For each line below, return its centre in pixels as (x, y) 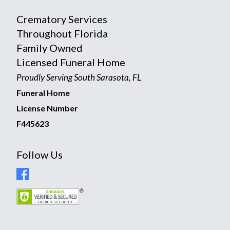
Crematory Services (62, 19)
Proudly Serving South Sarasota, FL (79, 78)
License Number (47, 108)
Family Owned (50, 48)
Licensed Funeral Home (71, 62)
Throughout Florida (62, 34)
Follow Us (40, 155)
